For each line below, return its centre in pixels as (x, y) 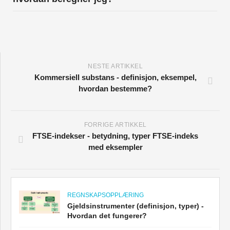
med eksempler (115, 147)
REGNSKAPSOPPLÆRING (106, 195)
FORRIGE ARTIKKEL (115, 125)
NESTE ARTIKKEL (115, 66)
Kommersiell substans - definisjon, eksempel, (115, 78)
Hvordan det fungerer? (107, 216)
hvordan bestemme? (115, 89)
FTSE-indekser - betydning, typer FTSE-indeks (115, 136)
